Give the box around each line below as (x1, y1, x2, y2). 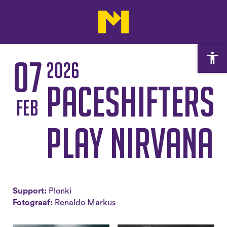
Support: (12, 186, 47, 195)
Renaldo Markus (54, 198, 116, 207)
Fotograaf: (12, 198, 53, 207)
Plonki (48, 186, 71, 195)
